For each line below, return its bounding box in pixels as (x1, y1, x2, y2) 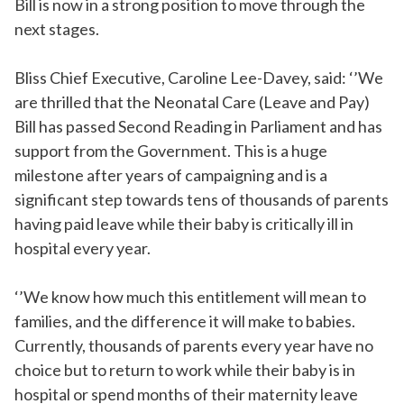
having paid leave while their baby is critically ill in (14, 214, 353, 234)
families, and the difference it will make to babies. (14, 311, 355, 332)
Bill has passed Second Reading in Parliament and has (14, 116, 382, 137)
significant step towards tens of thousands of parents (14, 189, 389, 210)
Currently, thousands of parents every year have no (14, 335, 373, 356)
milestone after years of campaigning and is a (14, 165, 327, 186)
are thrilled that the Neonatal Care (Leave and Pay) (14, 92, 370, 113)
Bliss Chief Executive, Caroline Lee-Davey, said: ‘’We (14, 68, 383, 88)
